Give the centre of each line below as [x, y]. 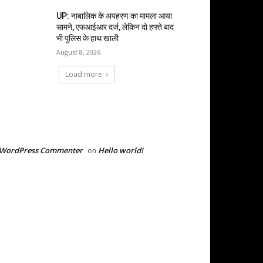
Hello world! [121, 151]
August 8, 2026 [79, 52]
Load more [84, 75]
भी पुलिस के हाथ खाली [88, 38]
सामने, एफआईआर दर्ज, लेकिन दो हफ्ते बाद [115, 27]
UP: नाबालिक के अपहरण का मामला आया [114, 16]
